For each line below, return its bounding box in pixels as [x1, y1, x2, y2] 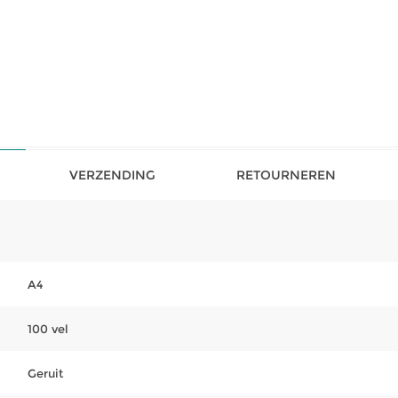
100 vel [28, 322, 68, 336]
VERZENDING [69, 167, 155, 183]
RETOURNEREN [235, 167, 336, 183]
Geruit [28, 366, 63, 380]
